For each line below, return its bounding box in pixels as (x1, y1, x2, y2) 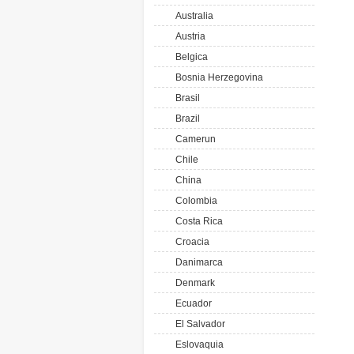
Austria (171, 31, 205, 42)
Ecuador (171, 298, 212, 309)
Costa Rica (171, 216, 223, 227)
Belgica (171, 51, 208, 62)
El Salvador (171, 318, 225, 330)
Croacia (171, 236, 209, 247)
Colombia (171, 195, 217, 206)
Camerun (171, 134, 216, 145)
